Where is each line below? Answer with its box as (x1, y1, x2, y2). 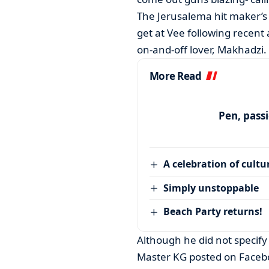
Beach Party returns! (163, 205, 263, 219)
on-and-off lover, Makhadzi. (136, 43, 267, 57)
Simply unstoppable (163, 181, 259, 195)
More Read (149, 69, 202, 83)
